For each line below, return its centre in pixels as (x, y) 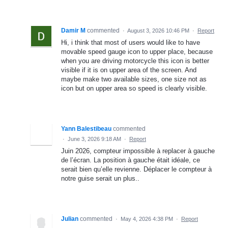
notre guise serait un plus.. (100, 179)
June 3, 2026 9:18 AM (94, 139)
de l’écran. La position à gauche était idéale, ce (131, 160)
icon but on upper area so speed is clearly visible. (134, 89)
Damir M (73, 31)
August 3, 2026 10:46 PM (158, 31)
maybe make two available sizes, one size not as (134, 79)
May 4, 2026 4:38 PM (147, 219)
